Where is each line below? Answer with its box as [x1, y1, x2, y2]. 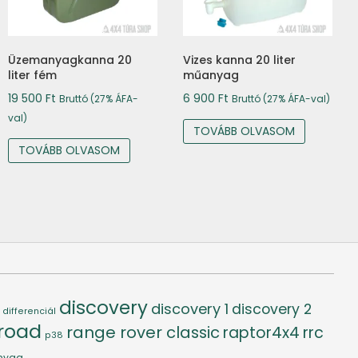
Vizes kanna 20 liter [183, 51, 296, 68]
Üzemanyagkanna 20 [8, 51, 133, 68]
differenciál [2, 304, 56, 317]
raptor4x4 [223, 321, 300, 344]
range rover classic [66, 320, 220, 344]
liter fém [8, 66, 58, 83]
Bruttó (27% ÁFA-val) [232, 91, 331, 105]
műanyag [183, 66, 240, 83]
